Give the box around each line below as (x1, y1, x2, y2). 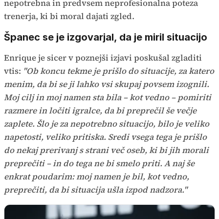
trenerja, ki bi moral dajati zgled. (4, 10, 134, 22)
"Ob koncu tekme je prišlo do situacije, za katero (23, 65, 214, 77)
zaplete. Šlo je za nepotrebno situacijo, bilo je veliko (4, 118, 209, 130)
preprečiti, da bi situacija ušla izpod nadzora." (4, 184, 187, 196)
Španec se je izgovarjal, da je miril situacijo (4, 31, 207, 44)
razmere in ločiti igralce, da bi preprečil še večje (4, 105, 197, 117)
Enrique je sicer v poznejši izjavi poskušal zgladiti (4, 52, 202, 64)
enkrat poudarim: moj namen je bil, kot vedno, (4, 171, 189, 183)
